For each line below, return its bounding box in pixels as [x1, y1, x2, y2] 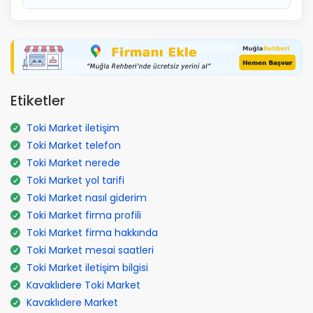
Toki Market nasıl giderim [27, 190, 147, 205]
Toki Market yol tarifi [27, 173, 124, 187]
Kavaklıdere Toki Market [27, 277, 140, 292]
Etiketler [10, 90, 65, 110]
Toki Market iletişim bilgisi [27, 260, 148, 275]
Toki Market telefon [27, 138, 121, 152]
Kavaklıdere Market [27, 295, 118, 310]
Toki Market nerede [27, 155, 120, 170]
